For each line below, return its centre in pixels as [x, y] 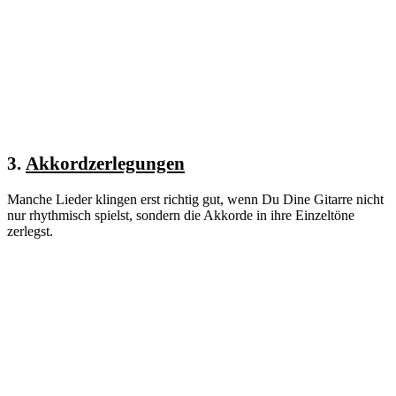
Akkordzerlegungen [105, 163]
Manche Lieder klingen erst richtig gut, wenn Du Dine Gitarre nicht [195, 199]
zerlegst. [30, 231]
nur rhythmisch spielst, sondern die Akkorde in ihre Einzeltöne [181, 215]
